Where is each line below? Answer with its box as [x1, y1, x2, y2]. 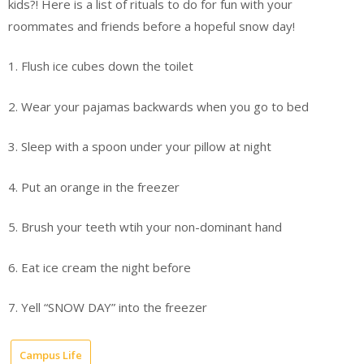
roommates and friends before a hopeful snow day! [8, 17, 295, 34]
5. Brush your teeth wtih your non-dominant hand [8, 219, 282, 236]
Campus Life [19, 347, 82, 362]
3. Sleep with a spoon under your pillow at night [8, 138, 271, 155]
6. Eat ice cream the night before [8, 258, 191, 275]
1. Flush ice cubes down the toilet [8, 58, 193, 75]
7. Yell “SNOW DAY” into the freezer [8, 299, 207, 316]
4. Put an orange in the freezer [8, 178, 180, 195]
